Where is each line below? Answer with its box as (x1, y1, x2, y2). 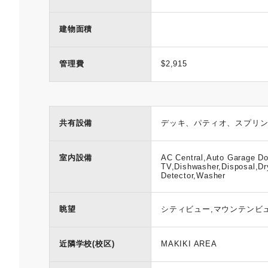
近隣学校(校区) (59, 239, 115, 248)
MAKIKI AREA (161, 239, 217, 248)
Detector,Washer (161, 171, 226, 180)
